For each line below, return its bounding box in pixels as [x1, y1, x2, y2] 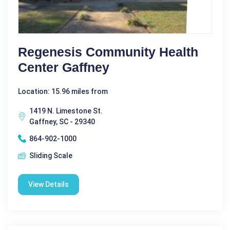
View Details [28, 180, 69, 188]
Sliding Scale [29, 151, 72, 160]
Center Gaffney [18, 60, 109, 74]
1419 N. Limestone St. [29, 106, 103, 115]
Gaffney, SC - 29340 [29, 117, 95, 126]
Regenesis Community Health [18, 44, 198, 59]
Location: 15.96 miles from [18, 87, 108, 95]
